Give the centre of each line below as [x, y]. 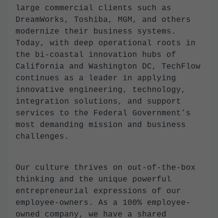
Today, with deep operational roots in [106, 43]
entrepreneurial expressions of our [98, 191]
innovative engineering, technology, [101, 90]
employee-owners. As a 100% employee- [103, 203]
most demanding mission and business [101, 125]
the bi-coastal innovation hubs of [96, 55]
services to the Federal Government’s [103, 113]
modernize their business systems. [96, 31]
